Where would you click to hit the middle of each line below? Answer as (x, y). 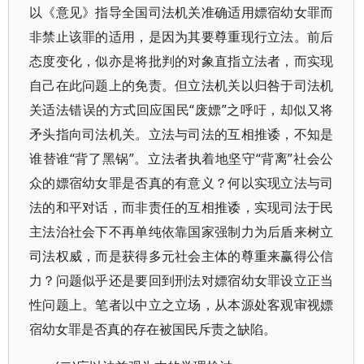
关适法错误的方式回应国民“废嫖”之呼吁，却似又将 (182, 110)
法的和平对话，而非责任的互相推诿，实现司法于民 (182, 207)
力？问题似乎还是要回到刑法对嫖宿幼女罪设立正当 (182, 280)
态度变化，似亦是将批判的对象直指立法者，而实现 (182, 61)
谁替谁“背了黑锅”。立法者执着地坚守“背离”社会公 (182, 158)
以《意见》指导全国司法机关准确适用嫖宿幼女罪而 (182, 12)
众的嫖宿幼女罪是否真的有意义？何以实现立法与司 (182, 183)
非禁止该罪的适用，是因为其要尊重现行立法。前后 (182, 37)
